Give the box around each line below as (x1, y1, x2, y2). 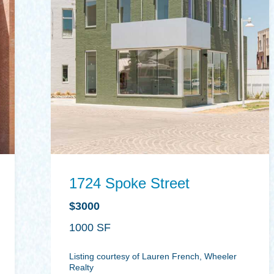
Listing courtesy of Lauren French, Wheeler (69, 251, 237, 261)
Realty (69, 262, 94, 272)
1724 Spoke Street (69, 175, 190, 192)
